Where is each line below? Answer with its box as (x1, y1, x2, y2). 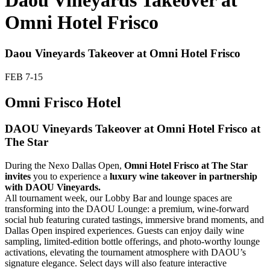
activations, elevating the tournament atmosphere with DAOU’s (5, 247, 246, 258)
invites (5, 171, 31, 182)
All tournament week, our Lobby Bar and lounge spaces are (5, 193, 232, 204)
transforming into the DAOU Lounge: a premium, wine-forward (5, 204, 249, 215)
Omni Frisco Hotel (5, 94, 121, 110)
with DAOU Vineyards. (5, 182, 101, 193)
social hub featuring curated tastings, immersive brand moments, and (5, 215, 264, 225)
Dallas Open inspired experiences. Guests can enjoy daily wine (5, 225, 244, 236)
